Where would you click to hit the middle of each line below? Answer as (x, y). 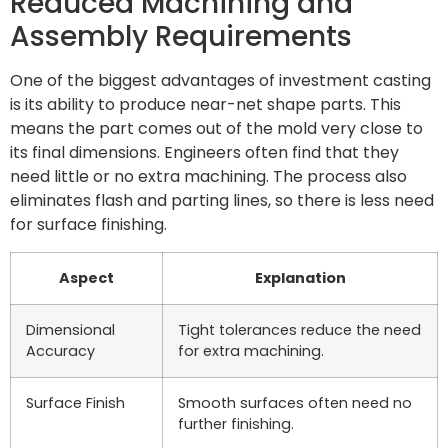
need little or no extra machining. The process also (208, 177)
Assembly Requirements (181, 37)
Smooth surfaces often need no (295, 402)
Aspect (86, 277)
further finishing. (236, 423)
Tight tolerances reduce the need (299, 329)
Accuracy (60, 350)
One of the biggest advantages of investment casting (220, 81)
